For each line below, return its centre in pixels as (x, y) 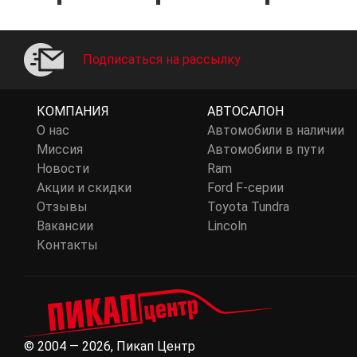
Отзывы (62, 207)
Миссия (60, 149)
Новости (63, 169)
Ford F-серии (245, 188)
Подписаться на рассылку (162, 59)
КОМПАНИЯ (73, 111)
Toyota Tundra (248, 207)
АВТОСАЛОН (245, 111)
